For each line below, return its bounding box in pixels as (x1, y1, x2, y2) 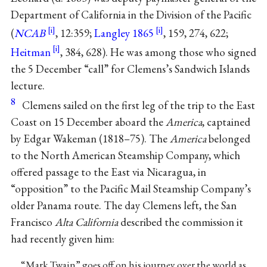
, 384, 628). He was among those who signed (60, 44, 256, 60)
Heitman (10, 44, 51, 60)
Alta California (54, 214, 118, 229)
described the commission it (117, 214, 243, 229)
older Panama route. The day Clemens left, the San (10, 197, 237, 213)
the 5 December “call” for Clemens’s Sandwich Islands (10, 61, 250, 76)
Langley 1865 (94, 26, 154, 41)
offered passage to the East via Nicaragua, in (10, 164, 206, 179)
